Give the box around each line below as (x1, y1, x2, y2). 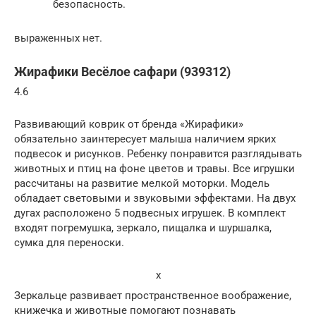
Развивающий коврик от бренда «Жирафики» (14, 118, 243, 130)
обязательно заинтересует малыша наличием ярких (14, 133, 276, 145)
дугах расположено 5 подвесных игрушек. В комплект (14, 207, 286, 219)
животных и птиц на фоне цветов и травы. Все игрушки (14, 162, 295, 175)
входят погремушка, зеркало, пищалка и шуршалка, (14, 221, 272, 234)
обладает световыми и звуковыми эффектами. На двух (14, 192, 296, 205)
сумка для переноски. (14, 236, 124, 249)
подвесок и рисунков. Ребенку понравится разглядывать (14, 147, 302, 160)
